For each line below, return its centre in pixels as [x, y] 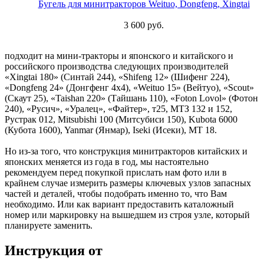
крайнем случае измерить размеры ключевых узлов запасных [128, 183]
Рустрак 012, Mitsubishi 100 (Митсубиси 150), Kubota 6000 [121, 120]
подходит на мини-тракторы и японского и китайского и [119, 56]
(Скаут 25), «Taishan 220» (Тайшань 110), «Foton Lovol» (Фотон [131, 98]
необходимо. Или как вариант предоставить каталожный [119, 204]
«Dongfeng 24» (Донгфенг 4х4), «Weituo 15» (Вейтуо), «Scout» [129, 88]
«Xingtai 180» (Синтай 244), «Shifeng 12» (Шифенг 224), [117, 77]
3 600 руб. [144, 25]
